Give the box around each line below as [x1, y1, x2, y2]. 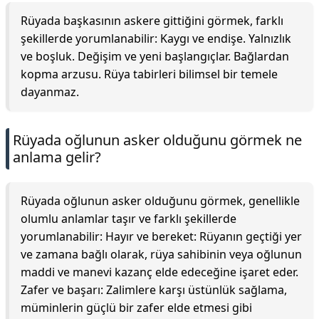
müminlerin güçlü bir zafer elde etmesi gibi [21, 300, 252, 315]
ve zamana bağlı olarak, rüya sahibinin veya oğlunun [21, 246, 302, 262]
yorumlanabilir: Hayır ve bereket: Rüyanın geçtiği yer [21, 229, 302, 244]
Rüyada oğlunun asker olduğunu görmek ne [13, 130, 302, 150]
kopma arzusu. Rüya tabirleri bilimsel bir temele [21, 66, 278, 82]
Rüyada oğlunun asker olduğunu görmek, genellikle [21, 193, 300, 209]
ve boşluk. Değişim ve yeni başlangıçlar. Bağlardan [21, 48, 289, 64]
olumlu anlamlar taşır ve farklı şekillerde [21, 211, 236, 226]
